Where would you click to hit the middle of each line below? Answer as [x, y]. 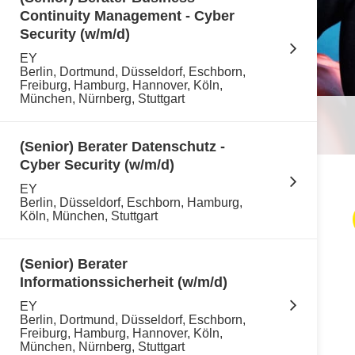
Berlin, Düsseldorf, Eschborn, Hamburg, [131, 202]
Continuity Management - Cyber [127, 16]
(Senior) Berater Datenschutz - [122, 147]
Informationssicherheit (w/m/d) [124, 282]
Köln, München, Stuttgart [89, 216]
